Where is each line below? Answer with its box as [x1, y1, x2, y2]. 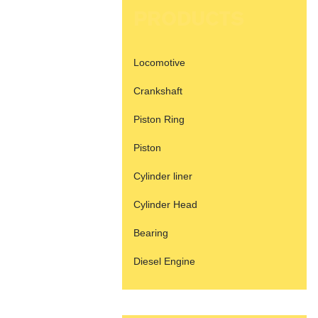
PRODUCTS [133, 7, 244, 31]
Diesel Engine [133, 256, 195, 267]
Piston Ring [133, 114, 185, 125]
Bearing [133, 227, 168, 238]
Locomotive [133, 57, 185, 68]
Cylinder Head [133, 199, 197, 210]
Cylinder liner [133, 170, 192, 182]
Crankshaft [133, 85, 182, 97]
